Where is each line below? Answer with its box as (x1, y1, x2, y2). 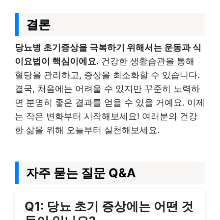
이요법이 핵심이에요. (15, 56, 99, 66)
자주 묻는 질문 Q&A (26, 165, 136, 180)
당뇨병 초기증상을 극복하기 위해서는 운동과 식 (15, 42, 201, 53)
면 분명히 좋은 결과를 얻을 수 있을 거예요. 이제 (15, 97, 205, 108)
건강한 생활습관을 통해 (99, 56, 194, 66)
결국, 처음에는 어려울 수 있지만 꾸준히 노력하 (15, 83, 200, 94)
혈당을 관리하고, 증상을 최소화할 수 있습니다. (15, 70, 200, 80)
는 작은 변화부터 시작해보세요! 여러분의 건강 (15, 111, 197, 121)
